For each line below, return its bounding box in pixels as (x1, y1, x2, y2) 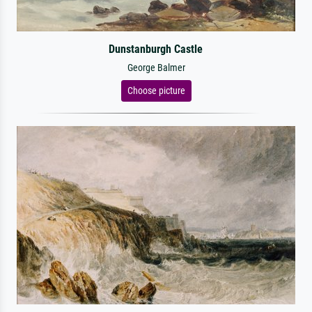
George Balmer (127, 62, 185, 74)
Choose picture (127, 85, 185, 96)
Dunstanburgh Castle (109, 42, 203, 56)
